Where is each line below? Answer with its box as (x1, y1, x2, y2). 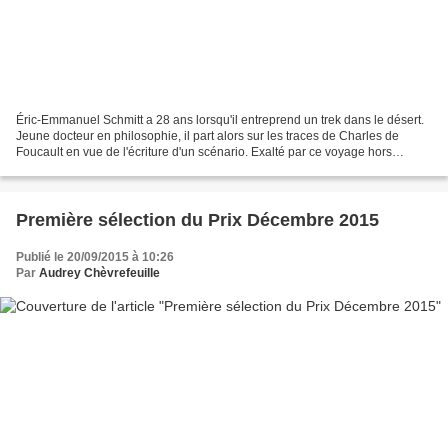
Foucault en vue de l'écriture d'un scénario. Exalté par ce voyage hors (16, 144, 392, 159)
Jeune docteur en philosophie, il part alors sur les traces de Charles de (16, 128, 399, 143)
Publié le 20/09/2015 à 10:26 (16, 249, 174, 264)
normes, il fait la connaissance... (16, 160, 189, 175)
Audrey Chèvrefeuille (39, 265, 160, 280)
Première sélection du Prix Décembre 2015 (16, 209, 379, 230)
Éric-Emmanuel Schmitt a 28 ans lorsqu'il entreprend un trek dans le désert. (16, 112, 424, 127)
